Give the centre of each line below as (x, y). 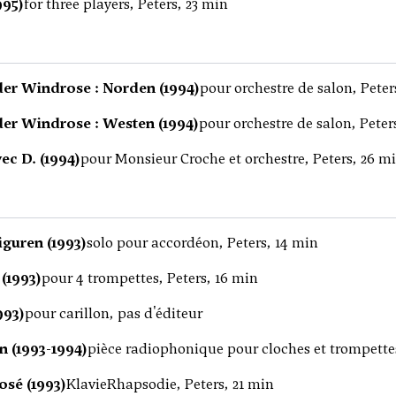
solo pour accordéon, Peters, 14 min (202, 243)
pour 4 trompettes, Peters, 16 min (150, 278)
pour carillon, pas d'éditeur (114, 313)
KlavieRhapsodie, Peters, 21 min (170, 384)
